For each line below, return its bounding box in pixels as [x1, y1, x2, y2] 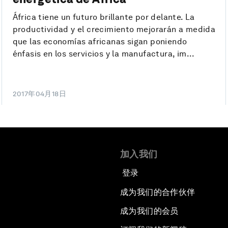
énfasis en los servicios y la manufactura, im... [12, 49, 195, 59]
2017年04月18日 [12, 90, 67, 98]
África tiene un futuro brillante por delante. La [12, 12, 195, 22]
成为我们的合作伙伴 [120, 187, 195, 197]
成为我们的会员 [120, 206, 179, 216]
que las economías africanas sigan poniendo [12, 37, 187, 47]
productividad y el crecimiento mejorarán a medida [12, 24, 216, 35]
